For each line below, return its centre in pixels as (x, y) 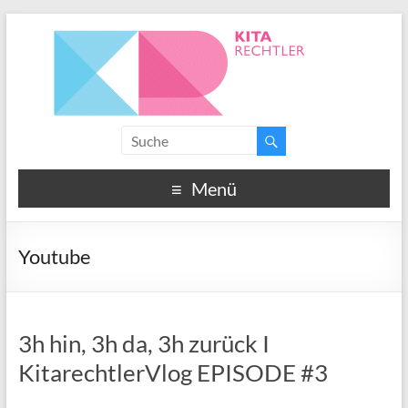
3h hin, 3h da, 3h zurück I (143, 343)
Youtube (54, 256)
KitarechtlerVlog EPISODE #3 (173, 372)
